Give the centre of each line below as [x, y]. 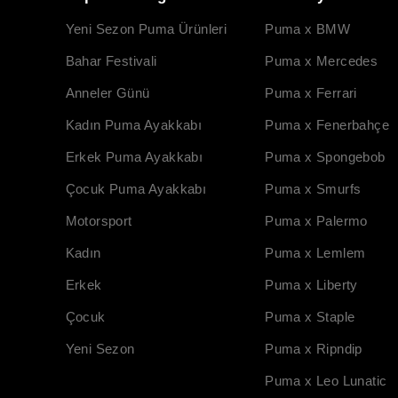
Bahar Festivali [111, 60]
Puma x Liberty [311, 284]
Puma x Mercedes [322, 60]
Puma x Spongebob [325, 156]
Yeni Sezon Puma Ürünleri [146, 28]
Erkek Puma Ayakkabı [134, 156]
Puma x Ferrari [311, 92]
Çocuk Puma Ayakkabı [136, 188]
